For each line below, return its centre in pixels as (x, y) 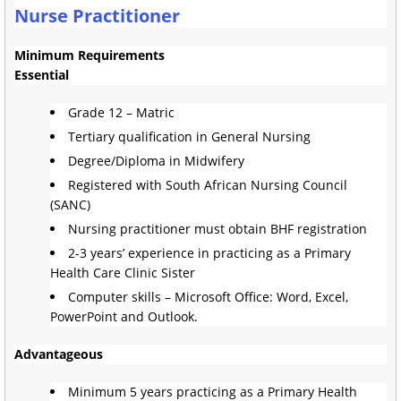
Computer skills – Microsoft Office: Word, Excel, (208, 296)
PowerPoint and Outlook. (124, 316)
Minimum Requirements (90, 55)
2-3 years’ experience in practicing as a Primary (209, 252)
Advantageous (59, 354)
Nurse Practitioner (97, 15)
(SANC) (70, 204)
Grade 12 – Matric (121, 112)
